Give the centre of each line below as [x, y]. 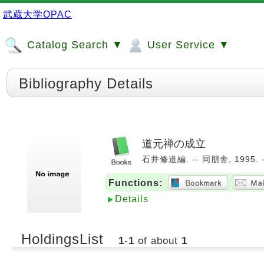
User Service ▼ [187, 45]
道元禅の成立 [174, 143]
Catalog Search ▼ [73, 45]
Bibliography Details [86, 83]
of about [158, 241]
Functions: [136, 183]
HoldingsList [65, 239]
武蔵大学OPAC [37, 14]
